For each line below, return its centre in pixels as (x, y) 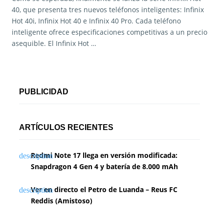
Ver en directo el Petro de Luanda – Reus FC (104, 190)
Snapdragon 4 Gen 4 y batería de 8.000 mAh (104, 167)
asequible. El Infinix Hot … (54, 44)
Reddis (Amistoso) (62, 201)
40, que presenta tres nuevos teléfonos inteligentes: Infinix (108, 10)
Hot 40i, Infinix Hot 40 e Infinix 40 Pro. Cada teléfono (96, 21)
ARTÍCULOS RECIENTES (66, 128)
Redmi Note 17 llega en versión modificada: (104, 155)
